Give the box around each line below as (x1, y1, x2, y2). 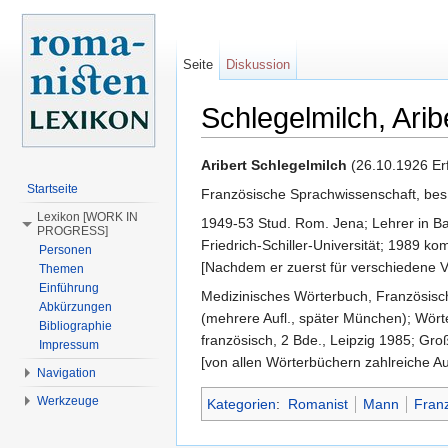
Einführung (39, 281, 99, 295)
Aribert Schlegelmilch (201, 157, 347, 174)
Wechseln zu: (201, 137, 290, 154)
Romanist (287, 396, 348, 413)
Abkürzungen (39, 300, 112, 314)
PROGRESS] (37, 224, 108, 238)
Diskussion (226, 57, 291, 72)
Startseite (27, 182, 78, 196)
